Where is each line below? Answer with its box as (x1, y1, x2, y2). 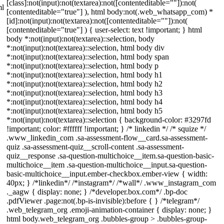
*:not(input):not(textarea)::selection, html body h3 (6, 88, 162, 97)
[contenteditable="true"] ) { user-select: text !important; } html (6, 25, 202, 34)
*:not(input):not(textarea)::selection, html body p (6, 61, 158, 70)
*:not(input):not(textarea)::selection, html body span (6, 52, 169, 61)
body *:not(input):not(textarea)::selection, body (6, 34, 154, 43)
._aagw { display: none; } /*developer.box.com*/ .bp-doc (6, 187, 187, 196)
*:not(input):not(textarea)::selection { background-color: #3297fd (6, 115, 211, 124)
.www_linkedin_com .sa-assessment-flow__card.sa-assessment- (6, 133, 207, 142)
